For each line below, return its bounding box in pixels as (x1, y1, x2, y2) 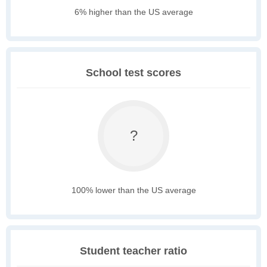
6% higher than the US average (74, 7, 193, 17)
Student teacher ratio (80, 245, 187, 257)
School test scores (86, 67, 181, 79)
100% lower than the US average (71, 185, 196, 195)
